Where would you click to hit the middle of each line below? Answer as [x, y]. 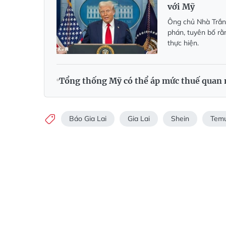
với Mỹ [181, 6]
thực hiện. [183, 43]
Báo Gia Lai [88, 118]
